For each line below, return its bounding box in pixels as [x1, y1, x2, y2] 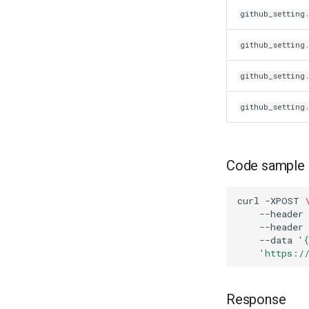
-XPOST [265, 194, 299, 207]
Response [226, 291, 286, 308]
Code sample [226, 157, 305, 174]
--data [259, 233, 292, 246]
